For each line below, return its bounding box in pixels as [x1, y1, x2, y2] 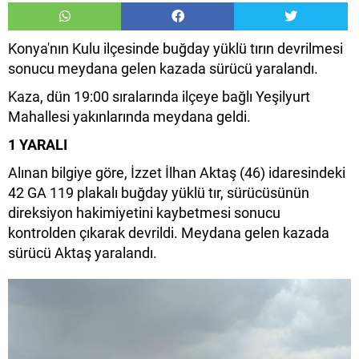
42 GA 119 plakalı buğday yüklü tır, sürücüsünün [8, 184, 309, 202]
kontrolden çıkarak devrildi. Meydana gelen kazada [8, 224, 329, 242]
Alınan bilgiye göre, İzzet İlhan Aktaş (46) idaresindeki [8, 164, 345, 182]
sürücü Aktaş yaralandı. [8, 244, 160, 262]
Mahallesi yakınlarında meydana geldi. [8, 108, 251, 126]
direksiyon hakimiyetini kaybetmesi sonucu [8, 204, 280, 222]
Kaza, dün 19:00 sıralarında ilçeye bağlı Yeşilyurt [8, 88, 310, 106]
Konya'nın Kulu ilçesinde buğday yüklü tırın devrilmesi [8, 40, 343, 58]
